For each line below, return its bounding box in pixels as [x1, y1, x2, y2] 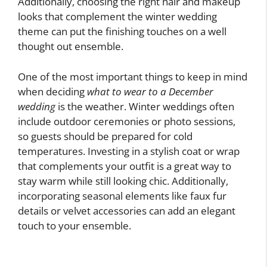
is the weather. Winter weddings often [55, 99, 234, 113]
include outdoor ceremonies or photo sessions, [18, 114, 235, 128]
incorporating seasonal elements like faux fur [18, 188, 226, 203]
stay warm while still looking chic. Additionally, [18, 173, 228, 188]
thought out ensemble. [18, 39, 123, 54]
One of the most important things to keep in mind [18, 69, 247, 83]
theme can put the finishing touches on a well [18, 24, 226, 39]
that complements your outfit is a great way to [18, 159, 231, 173]
